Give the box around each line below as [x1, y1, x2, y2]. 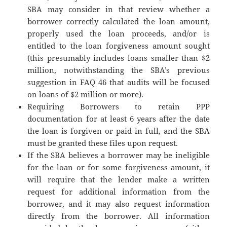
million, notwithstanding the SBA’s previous [27, 65, 210, 75]
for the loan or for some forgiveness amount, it [27, 162, 210, 173]
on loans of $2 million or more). [27, 89, 144, 100]
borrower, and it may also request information [27, 199, 210, 209]
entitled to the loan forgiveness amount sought [27, 41, 210, 51]
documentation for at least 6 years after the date [27, 113, 210, 124]
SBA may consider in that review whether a [27, 4, 210, 15]
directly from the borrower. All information [27, 211, 210, 221]
